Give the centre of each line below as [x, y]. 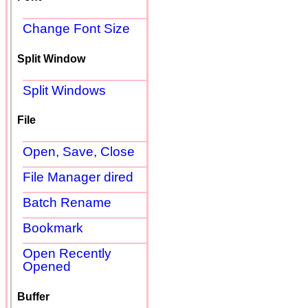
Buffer [33, 296]
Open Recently [67, 254]
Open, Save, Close [79, 152]
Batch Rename [67, 203]
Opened [47, 267]
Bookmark [53, 228]
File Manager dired [78, 177]
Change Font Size [76, 29]
